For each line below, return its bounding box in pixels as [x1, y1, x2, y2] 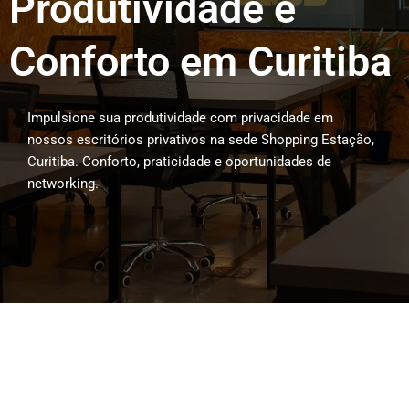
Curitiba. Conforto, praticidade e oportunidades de [27, 153, 331, 170]
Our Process [27, 372, 102, 389]
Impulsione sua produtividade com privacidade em [27, 110, 333, 126]
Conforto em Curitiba [9, 37, 392, 86]
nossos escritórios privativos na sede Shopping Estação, [27, 131, 374, 148]
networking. [27, 175, 99, 192]
